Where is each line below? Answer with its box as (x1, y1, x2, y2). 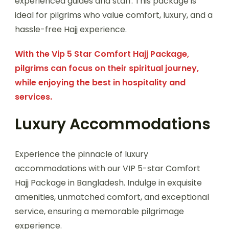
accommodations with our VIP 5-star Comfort (15, 162, 200, 174)
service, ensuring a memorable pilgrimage (15, 205, 184, 217)
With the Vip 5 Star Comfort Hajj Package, (15, 48, 189, 60)
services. (15, 90, 52, 103)
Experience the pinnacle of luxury (15, 148, 148, 160)
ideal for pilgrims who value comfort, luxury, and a (15, 9, 213, 21)
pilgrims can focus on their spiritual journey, (15, 62, 199, 74)
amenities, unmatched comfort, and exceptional (15, 191, 209, 203)
